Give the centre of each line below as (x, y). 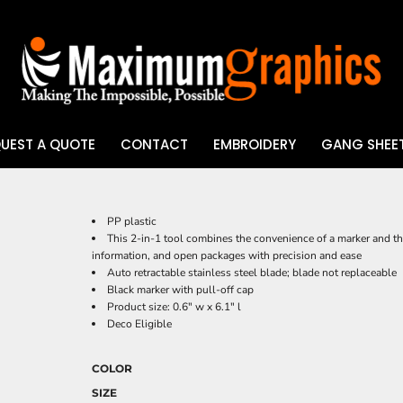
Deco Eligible (139, 324)
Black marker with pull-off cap (180, 290)
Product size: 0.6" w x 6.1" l (174, 307)
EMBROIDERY (254, 145)
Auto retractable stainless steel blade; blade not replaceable (252, 273)
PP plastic (132, 221)
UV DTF (42, 191)
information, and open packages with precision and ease (227, 255)
